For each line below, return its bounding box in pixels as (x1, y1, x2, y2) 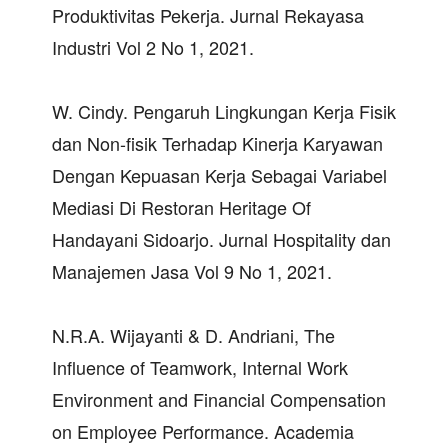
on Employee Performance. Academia (52, 417, 354, 444)
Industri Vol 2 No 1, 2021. (52, 33, 254, 60)
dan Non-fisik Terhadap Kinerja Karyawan (52, 129, 383, 156)
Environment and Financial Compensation (52, 385, 386, 412)
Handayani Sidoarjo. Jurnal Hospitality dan (52, 225, 391, 252)
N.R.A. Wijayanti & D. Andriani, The (52, 321, 335, 348)
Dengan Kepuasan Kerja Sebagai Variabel (52, 161, 387, 188)
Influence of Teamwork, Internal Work (52, 353, 348, 380)
